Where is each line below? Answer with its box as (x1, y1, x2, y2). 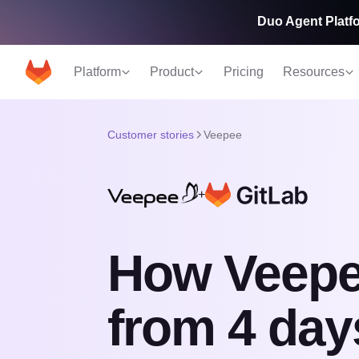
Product (150, 65, 194, 79)
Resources (283, 65, 345, 79)
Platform (74, 65, 121, 79)
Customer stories (107, 128, 194, 141)
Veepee (203, 128, 242, 141)
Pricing (224, 65, 264, 79)
